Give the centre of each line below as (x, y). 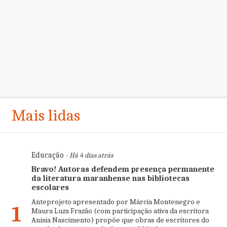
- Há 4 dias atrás (88, 155)
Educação (47, 155)
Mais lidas (46, 115)
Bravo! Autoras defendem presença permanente (123, 169)
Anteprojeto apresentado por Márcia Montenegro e (116, 202)
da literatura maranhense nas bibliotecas (110, 178)
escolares (50, 187)
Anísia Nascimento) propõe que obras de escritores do (120, 220)
